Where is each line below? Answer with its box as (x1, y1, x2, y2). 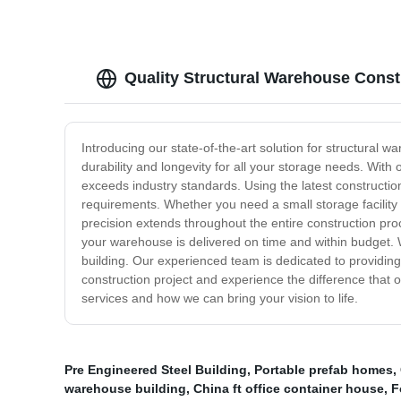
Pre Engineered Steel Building (64, 363, 247, 378)
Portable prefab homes (254, 363, 393, 378)
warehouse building (64, 381, 186, 397)
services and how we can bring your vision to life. (81, 291, 358, 306)
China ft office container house (193, 381, 384, 397)
